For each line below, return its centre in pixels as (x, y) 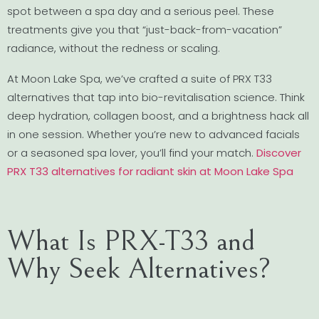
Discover (279, 152)
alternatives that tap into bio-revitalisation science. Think (156, 97)
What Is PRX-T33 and (131, 241)
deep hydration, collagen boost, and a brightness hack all (158, 115)
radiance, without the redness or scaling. (114, 48)
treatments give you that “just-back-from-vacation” (145, 29)
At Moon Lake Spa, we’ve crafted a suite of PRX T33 (140, 78)
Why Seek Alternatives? (139, 269)
